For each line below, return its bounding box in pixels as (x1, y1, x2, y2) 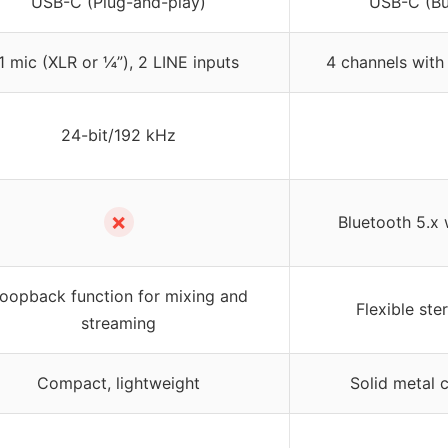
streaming (81, 313, 156, 334)
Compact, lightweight (37, 373, 200, 394)
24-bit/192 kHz (61, 125, 176, 146)
